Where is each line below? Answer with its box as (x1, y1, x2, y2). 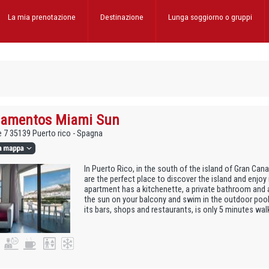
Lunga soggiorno (168, 12, 225, 22)
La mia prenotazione (8, 12, 76, 22)
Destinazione (100, 12, 144, 22)
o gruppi (225, 12, 252, 22)
